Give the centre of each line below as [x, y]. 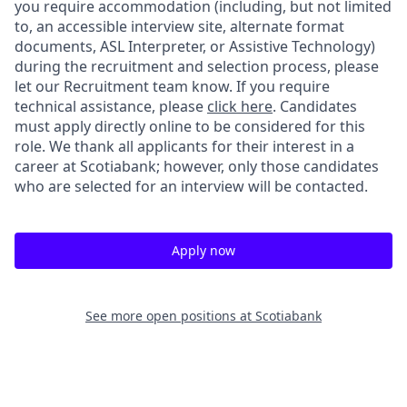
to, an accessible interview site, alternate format [179, 26]
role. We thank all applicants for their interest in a [184, 146]
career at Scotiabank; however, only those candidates [197, 166]
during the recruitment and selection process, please [197, 66]
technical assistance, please [111, 106]
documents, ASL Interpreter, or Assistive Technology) [195, 46]
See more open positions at [170, 315]
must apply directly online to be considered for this [190, 126]
